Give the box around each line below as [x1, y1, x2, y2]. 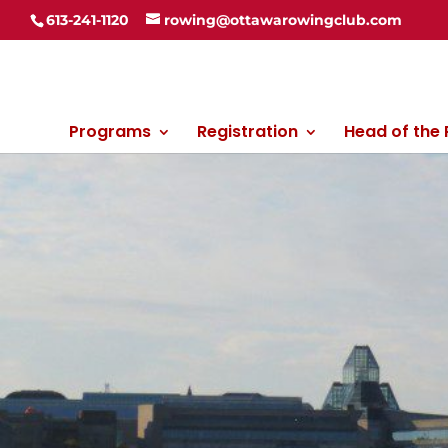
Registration [197, 120, 298, 143]
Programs [69, 120, 151, 143]
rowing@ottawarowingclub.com [164, 10, 402, 29]
